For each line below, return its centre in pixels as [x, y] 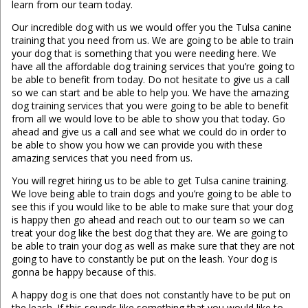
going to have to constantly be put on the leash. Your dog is [144, 259]
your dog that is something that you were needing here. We [144, 54]
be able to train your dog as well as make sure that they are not [153, 246]
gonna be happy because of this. [84, 272]
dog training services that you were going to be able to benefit [150, 106]
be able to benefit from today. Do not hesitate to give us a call [150, 80]
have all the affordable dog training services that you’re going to [153, 67]
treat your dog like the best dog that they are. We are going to [150, 233]
